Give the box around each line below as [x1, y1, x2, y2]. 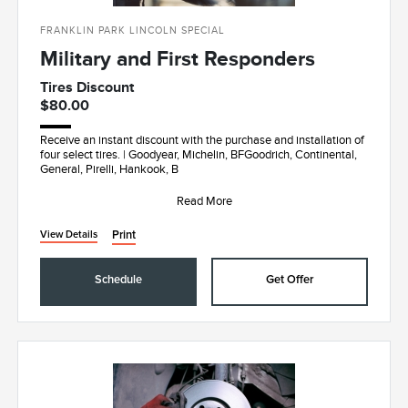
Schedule [95, 274, 143, 287]
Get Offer [265, 274, 313, 287]
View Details [40, 229, 98, 240]
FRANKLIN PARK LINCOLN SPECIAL [40, 25, 226, 36]
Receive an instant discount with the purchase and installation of [40, 134, 365, 148]
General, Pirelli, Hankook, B [40, 163, 179, 177]
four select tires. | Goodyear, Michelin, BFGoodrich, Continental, [40, 148, 358, 162]
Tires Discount [40, 79, 135, 97]
